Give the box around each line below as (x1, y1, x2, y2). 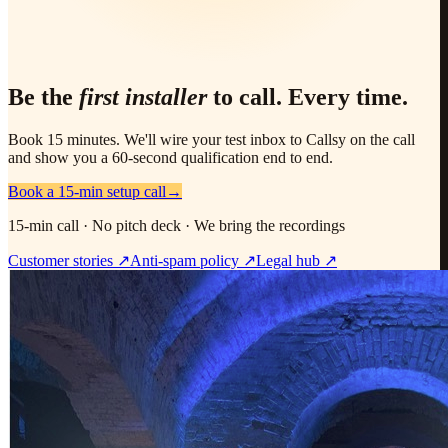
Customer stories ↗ (8, 252, 130, 269)
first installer (79, 84, 207, 111)
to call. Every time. (213, 84, 408, 111)
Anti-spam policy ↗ (130, 252, 256, 269)
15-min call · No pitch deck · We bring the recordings (8, 217, 345, 234)
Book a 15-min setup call (8, 183, 166, 200)
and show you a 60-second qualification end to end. (8, 149, 333, 166)
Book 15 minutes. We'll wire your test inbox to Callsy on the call (8, 131, 415, 148)
